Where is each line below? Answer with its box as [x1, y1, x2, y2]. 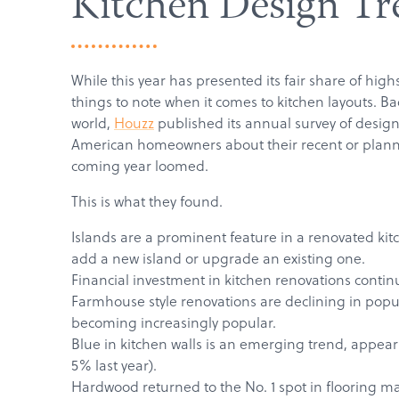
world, [71, 113, 114, 133]
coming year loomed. [71, 156, 208, 175]
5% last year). [71, 355, 157, 375]
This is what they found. [71, 191, 223, 211]
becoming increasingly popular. [71, 313, 276, 332]
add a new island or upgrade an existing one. [71, 248, 365, 268]
